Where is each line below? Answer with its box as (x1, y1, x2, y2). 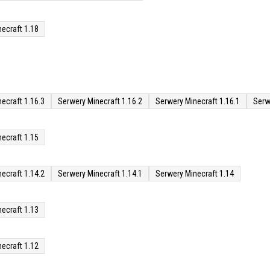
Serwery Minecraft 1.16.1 (155, 96, 240, 106)
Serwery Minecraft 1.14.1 (58, 169, 142, 178)
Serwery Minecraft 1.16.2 (58, 96, 142, 106)
